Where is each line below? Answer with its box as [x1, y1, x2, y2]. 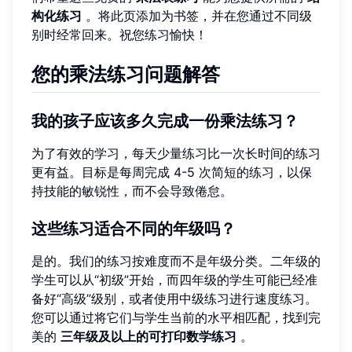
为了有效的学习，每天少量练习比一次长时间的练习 [31, 145, 321, 162]
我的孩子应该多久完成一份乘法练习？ [31, 112, 299, 131]
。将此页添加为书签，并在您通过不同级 [82, 7, 312, 24]
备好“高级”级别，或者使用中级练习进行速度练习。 [31, 291, 317, 307]
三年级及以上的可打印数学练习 [60, 328, 236, 345]
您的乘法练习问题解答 [31, 62, 220, 86]
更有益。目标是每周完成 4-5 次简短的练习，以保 [31, 164, 312, 181]
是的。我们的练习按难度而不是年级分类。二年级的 [31, 253, 321, 269]
